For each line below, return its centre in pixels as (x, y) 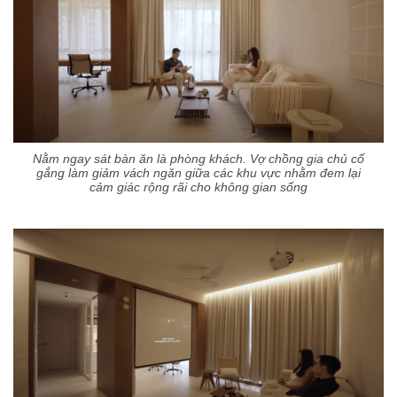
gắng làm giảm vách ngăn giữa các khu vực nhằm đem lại (198, 173)
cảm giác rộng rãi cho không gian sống (198, 187)
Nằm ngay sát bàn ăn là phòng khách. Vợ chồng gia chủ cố (198, 159)
